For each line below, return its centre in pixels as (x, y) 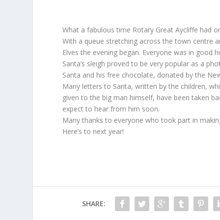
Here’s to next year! (93, 131)
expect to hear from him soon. (111, 109)
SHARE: (94, 203)
